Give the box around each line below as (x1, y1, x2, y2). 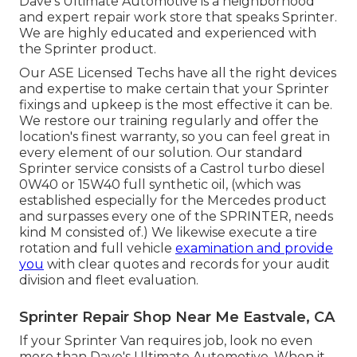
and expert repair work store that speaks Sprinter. (19, 10, 337, 25)
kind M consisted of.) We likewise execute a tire (19, 225, 317, 241)
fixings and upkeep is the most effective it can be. (19, 97, 332, 113)
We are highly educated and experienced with (19, 25, 316, 41)
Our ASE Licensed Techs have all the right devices (19, 65, 336, 81)
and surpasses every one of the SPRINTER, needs (19, 209, 333, 225)
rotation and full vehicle (19, 241, 175, 257)
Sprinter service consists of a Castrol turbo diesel (19, 161, 325, 177)
